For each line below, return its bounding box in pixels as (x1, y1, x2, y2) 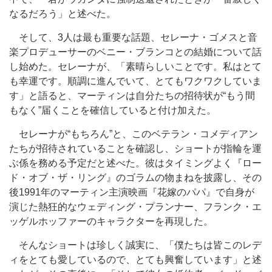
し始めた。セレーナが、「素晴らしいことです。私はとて (9, 61, 262, 72)
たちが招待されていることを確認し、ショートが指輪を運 (9, 143, 262, 154)
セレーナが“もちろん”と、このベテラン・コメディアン (9, 129, 258, 139)
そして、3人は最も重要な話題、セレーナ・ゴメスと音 (9, 32, 257, 42)
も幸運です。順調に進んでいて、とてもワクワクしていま (9, 76, 262, 86)
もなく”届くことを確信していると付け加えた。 (9, 105, 216, 115)
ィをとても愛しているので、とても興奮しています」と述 (9, 254, 262, 265)
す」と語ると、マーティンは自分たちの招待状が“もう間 (9, 90, 255, 101)
